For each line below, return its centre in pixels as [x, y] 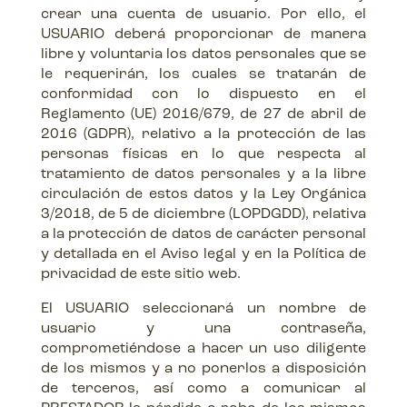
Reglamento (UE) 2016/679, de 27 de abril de [203, 114]
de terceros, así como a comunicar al [203, 389]
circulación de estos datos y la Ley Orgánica [203, 194]
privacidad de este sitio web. [140, 274]
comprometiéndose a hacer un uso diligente [203, 349]
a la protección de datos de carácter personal [203, 234]
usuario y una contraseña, [203, 329]
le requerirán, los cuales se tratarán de [203, 74]
